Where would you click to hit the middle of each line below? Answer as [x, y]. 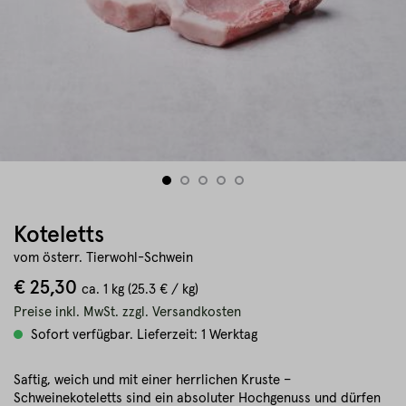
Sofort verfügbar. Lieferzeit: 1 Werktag [142, 335]
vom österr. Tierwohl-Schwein [103, 258]
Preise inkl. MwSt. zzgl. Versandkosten [127, 312]
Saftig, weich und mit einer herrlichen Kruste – [152, 380]
